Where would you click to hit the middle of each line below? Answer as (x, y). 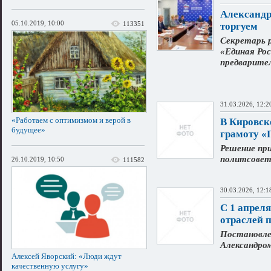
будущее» (28, 129)
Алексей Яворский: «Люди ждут (67, 256)
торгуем (239, 26)
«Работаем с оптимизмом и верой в (71, 120)
